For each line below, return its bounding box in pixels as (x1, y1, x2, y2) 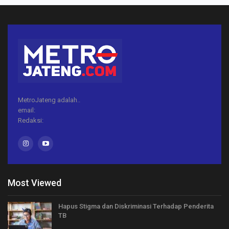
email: (18, 106, 35, 114)
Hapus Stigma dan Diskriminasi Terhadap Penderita (58, 202, 214, 210)
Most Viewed (8, 177, 61, 188)
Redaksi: (18, 116, 43, 124)
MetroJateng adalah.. (18, 96, 80, 104)
